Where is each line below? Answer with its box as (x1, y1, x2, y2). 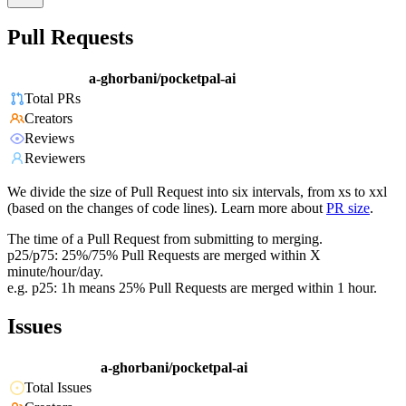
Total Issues (24, 380, 92, 396)
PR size (326, 200, 370, 217)
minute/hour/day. (7, 264, 103, 280)
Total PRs (24, 91, 81, 107)
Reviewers (24, 150, 85, 167)
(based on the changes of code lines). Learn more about (7, 200, 323, 217)
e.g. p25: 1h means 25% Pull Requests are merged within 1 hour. (7, 280, 377, 296)
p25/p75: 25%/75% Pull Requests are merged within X (7, 247, 321, 264)
